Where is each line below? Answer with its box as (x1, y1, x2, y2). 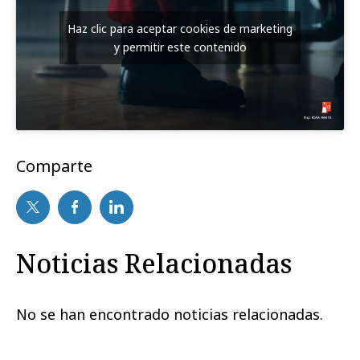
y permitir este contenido (113, 39, 247, 55)
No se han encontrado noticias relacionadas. (16, 304, 323, 324)
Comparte (16, 154, 92, 177)
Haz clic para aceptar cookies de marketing (67, 20, 292, 36)
